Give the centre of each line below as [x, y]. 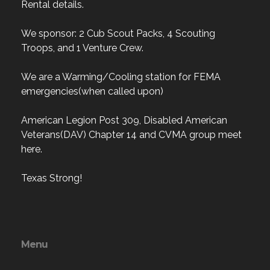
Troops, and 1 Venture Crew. [82, 48]
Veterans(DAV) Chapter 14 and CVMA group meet [131, 135]
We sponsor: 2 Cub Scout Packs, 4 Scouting [118, 34]
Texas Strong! [52, 178]
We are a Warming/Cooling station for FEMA [121, 77]
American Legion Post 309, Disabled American [124, 121]
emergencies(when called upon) [92, 92]
